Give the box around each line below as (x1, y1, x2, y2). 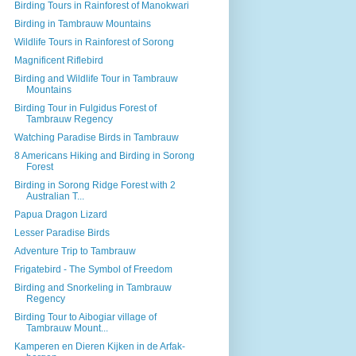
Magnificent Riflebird (14, 54, 103, 66)
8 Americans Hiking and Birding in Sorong (14, 149, 195, 161)
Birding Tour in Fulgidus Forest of (14, 102, 157, 114)
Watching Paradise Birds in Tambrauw (14, 131, 179, 143)
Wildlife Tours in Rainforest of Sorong (14, 36, 174, 48)
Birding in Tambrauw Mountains (14, 17, 151, 29)
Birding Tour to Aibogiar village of (14, 311, 157, 323)
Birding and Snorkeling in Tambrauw (14, 281, 172, 293)
